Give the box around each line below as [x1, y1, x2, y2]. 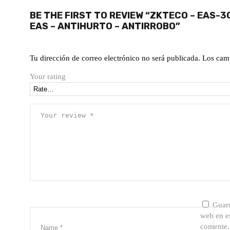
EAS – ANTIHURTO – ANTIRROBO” [30, 21, 180, 32]
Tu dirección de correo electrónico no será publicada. [30, 54, 200, 62]
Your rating [30, 72, 66, 81]
